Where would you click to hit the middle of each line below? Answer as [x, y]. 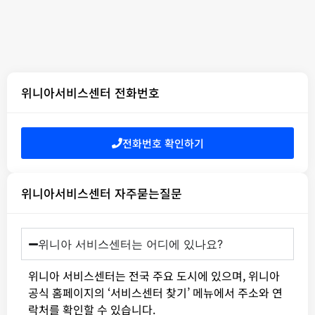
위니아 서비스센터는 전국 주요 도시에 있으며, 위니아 [154, 276]
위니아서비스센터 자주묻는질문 [102, 193]
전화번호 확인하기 [163, 143]
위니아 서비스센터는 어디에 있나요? [131, 244]
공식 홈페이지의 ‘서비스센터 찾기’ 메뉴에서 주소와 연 [155, 293]
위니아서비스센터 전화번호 [90, 93]
